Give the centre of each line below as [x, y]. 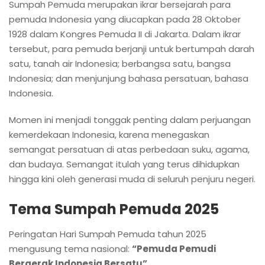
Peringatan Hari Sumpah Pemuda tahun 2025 [108, 234]
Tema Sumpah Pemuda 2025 [114, 209]
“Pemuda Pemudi [174, 249]
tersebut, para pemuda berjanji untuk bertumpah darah [132, 49]
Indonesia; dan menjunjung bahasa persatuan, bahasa [129, 79]
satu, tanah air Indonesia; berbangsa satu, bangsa [120, 64]
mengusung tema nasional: [70, 249]
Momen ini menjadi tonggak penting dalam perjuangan [130, 120]
